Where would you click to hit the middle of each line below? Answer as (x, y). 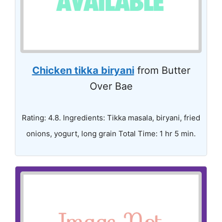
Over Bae (111, 86)
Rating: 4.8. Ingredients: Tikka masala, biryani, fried (111, 117)
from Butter (162, 70)
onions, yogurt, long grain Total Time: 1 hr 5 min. (111, 133)
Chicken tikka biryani (83, 70)
